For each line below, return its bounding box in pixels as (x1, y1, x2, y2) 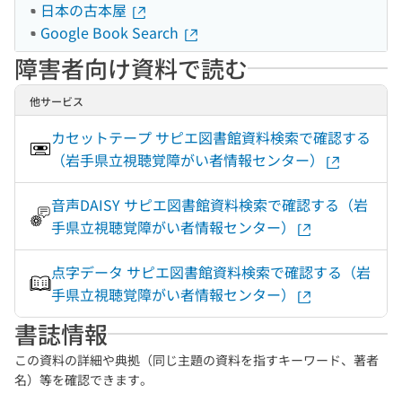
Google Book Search (40, 22, 182, 43)
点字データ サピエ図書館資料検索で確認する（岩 (51, 261, 371, 283)
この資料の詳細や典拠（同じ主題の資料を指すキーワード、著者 (14, 351, 379, 369)
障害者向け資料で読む (14, 51, 248, 84)
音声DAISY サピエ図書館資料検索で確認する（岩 (51, 194, 368, 215)
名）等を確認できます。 (14, 371, 153, 389)
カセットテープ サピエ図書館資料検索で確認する (51, 127, 371, 148)
